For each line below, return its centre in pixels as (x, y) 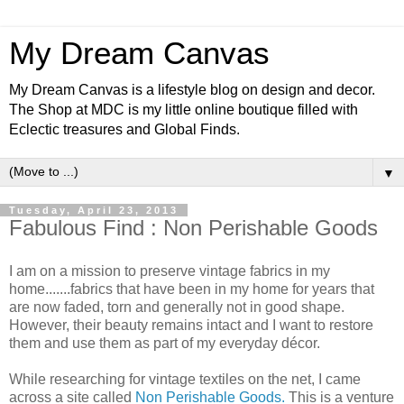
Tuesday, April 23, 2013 (94, 210)
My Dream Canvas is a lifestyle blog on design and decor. (192, 90)
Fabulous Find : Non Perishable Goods (193, 228)
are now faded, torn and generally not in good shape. (177, 307)
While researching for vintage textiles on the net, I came (185, 379)
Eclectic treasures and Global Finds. (124, 129)
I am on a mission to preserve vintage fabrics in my (170, 271)
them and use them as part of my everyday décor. (165, 343)
